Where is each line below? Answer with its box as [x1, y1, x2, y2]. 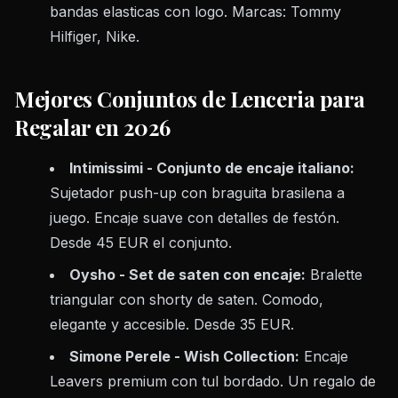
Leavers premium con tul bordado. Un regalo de [50, 372, 376, 391]
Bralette [306, 266, 362, 284]
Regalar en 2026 [14, 113, 171, 142]
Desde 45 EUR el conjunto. [50, 234, 232, 252]
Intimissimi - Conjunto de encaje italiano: [69, 159, 354, 178]
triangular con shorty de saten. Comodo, [50, 291, 323, 309]
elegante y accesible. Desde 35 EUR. [50, 315, 294, 334]
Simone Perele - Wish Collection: [69, 347, 299, 366]
